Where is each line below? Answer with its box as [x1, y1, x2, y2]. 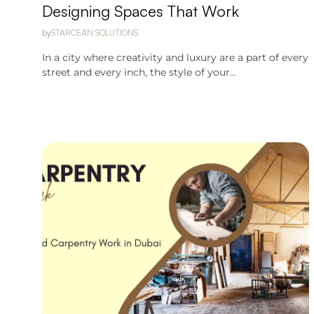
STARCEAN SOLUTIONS [51, 27, 138, 38]
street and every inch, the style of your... [42, 66, 236, 78]
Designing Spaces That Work [42, 1, 239, 20]
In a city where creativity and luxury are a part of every [42, 51, 308, 64]
